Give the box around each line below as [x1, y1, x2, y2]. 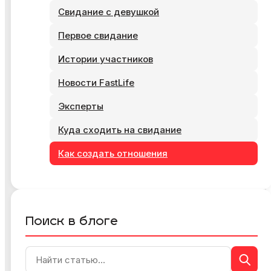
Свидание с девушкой [58, 6, 159, 18]
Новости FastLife [58, 77, 134, 89]
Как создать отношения [58, 148, 168, 160]
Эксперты [58, 100, 103, 113]
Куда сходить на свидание [58, 124, 181, 136]
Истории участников [58, 53, 153, 65]
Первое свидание [58, 30, 138, 42]
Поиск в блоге [25, 216, 118, 229]
